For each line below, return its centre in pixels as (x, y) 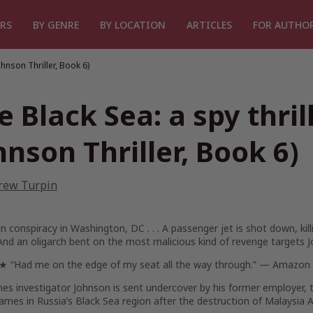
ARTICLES (209, 24)
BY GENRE (56, 24)
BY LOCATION (133, 24)
